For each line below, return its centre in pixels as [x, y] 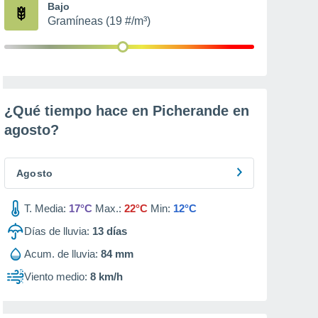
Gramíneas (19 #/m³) [99, 21]
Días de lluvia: [57, 231]
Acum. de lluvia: [61, 254]
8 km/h [106, 276]
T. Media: [45, 208]
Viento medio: [56, 276]
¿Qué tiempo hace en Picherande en [127, 111]
